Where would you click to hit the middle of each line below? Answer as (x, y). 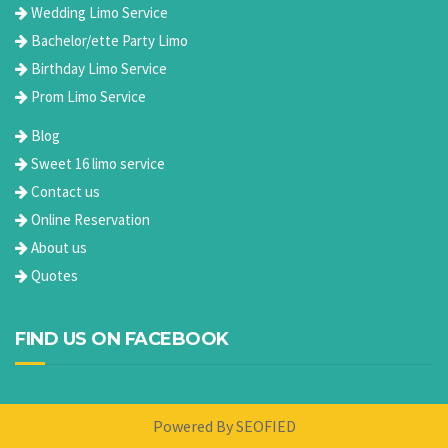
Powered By (194, 426)
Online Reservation (89, 219)
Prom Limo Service (87, 97)
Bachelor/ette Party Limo (108, 41)
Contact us (64, 191)
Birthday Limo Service (97, 69)
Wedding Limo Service (98, 13)
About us (57, 247)
